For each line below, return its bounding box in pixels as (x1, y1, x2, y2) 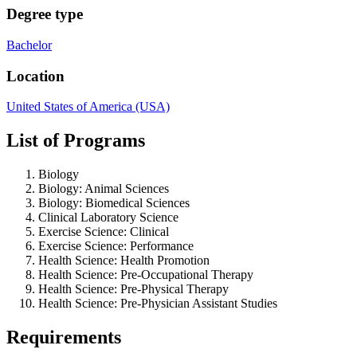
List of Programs (6, 130, 145, 151)
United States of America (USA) (6, 100, 170, 114)
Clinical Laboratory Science (38, 210, 178, 225)
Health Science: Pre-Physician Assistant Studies (38, 296, 277, 311)
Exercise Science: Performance (38, 239, 194, 253)
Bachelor (6, 37, 52, 52)
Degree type (6, 6, 83, 23)
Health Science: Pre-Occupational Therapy (38, 268, 253, 282)
